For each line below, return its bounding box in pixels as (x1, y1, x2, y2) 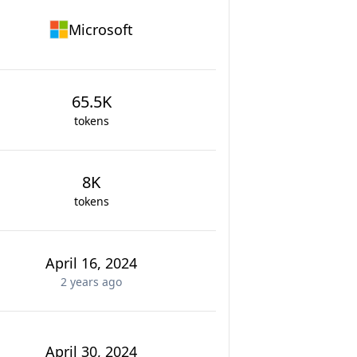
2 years (61, 274, 99, 289)
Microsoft (69, 20, 133, 39)
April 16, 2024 (45, 253, 137, 273)
